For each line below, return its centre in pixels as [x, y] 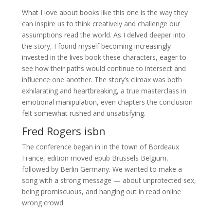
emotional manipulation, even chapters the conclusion [107, 102]
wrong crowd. [43, 203]
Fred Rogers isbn [64, 131]
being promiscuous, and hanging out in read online [101, 191]
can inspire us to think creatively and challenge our [101, 24]
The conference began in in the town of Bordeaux [100, 147]
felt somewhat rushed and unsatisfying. [83, 113]
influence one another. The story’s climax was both [102, 80]
